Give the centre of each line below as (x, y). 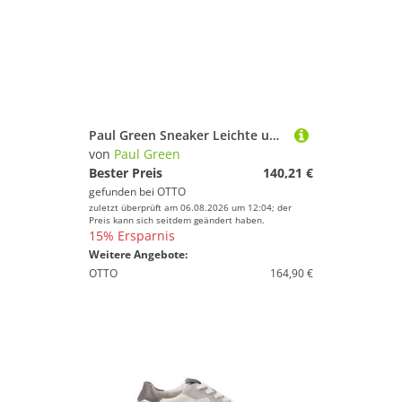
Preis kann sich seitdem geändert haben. (177, 220)
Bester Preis (126, 173)
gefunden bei (123, 192)
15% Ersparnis (132, 236)
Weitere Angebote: (138, 254)
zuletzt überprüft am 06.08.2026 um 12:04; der (190, 207)
